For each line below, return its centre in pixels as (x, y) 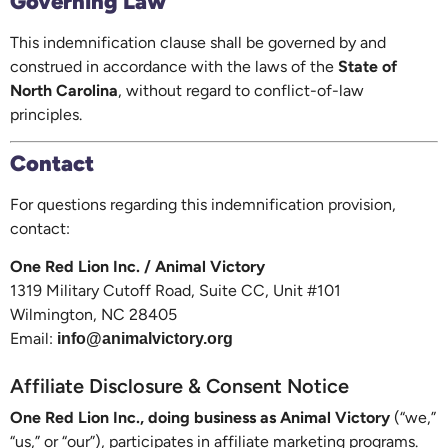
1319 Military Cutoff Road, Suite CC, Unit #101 (175, 291)
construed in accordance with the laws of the (174, 66)
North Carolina (64, 90)
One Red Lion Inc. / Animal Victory (137, 267)
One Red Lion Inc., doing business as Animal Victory (200, 417)
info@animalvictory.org (145, 339)
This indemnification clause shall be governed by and (198, 42)
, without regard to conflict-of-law (241, 90)
